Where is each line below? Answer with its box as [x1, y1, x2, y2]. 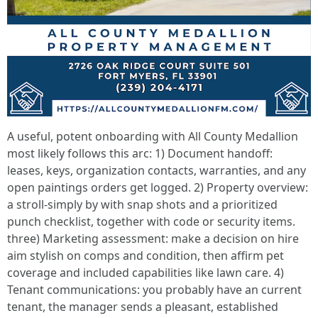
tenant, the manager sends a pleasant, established [7, 299, 278, 314]
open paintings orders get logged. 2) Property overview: [7, 180, 308, 195]
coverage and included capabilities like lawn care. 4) [7, 265, 284, 280]
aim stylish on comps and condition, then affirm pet [7, 248, 284, 263]
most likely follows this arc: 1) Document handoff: [7, 146, 273, 161]
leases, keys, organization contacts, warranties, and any [7, 163, 306, 178]
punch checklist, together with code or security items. [7, 214, 295, 229]
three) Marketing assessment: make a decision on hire [7, 231, 299, 246]
